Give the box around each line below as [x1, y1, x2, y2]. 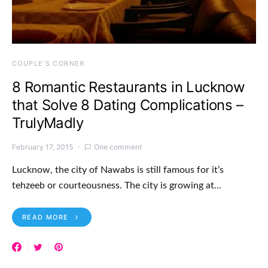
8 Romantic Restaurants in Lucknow [12, 78, 245, 96]
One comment [94, 142, 142, 151]
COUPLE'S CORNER [12, 59, 85, 68]
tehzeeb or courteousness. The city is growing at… [12, 180, 221, 190]
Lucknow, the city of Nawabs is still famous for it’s [12, 165, 224, 175]
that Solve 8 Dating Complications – [12, 96, 243, 114]
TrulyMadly [12, 114, 84, 132]
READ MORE [22, 212, 69, 221]
